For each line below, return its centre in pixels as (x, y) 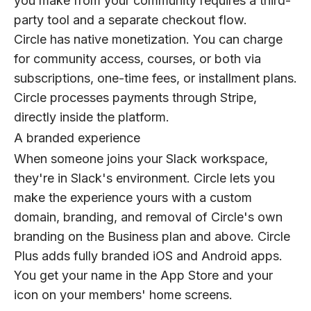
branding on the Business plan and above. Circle (152, 237)
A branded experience (77, 138)
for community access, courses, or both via (137, 59)
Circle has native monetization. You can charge (148, 40)
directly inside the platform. (92, 117)
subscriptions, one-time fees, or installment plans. (155, 78)
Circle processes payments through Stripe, (135, 98)
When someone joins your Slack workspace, (141, 159)
